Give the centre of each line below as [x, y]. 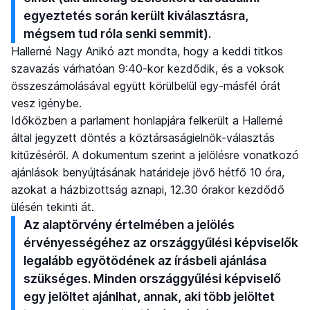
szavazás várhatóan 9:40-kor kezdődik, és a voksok [148, 69]
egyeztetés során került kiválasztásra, [136, 16]
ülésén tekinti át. [53, 207]
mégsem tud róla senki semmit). [118, 34]
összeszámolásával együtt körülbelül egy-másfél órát [146, 86]
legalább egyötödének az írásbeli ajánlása [145, 261]
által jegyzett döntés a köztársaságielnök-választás [143, 138]
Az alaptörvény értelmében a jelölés [129, 225]
